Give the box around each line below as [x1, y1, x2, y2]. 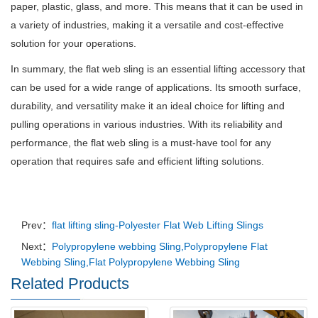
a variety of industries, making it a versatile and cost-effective [11, 19, 284, 31]
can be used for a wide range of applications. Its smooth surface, [11, 82, 301, 94]
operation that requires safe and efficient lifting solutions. [11, 155, 264, 168]
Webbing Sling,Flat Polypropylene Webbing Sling [21, 256, 240, 268]
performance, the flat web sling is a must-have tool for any [11, 137, 271, 149]
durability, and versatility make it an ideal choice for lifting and [11, 100, 285, 112]
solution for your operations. [11, 38, 136, 50]
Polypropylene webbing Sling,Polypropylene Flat [52, 241, 268, 253]
